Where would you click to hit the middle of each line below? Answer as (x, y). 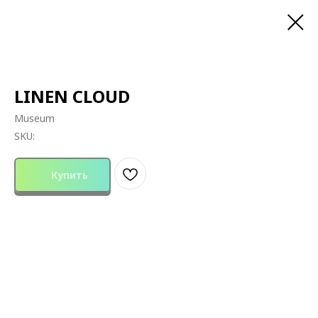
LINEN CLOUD (72, 96)
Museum (34, 118)
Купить (69, 175)
